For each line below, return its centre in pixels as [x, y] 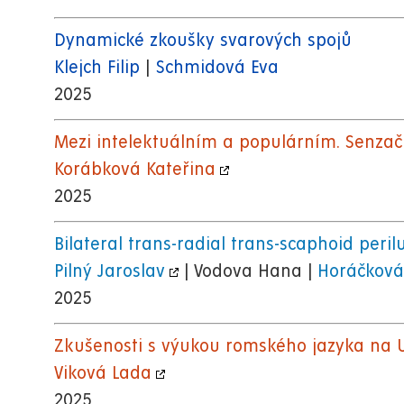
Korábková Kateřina [135, 170]
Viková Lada [103, 374]
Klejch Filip [97, 69]
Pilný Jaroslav [110, 272]
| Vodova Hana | [248, 272]
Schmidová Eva [217, 69]
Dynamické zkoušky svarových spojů [203, 41]
